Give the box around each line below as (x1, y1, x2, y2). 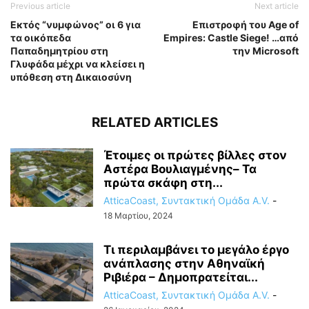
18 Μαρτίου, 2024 (103, 210, 173, 221)
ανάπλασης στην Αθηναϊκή (103, 257, 265, 270)
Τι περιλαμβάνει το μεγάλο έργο (103, 243, 289, 257)
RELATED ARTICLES (91, 114, 218, 130)
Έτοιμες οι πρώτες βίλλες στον (103, 148, 287, 162)
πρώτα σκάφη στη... (103, 176, 223, 190)
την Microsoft (232, 45, 299, 57)
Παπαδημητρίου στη (10, 45, 108, 57)
